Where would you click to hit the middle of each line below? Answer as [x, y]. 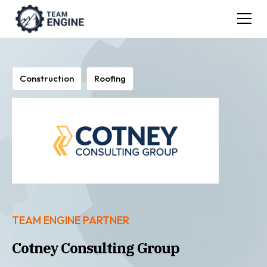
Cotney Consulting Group [96, 248]
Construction [47, 78]
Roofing [110, 78]
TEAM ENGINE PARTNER [71, 220]
